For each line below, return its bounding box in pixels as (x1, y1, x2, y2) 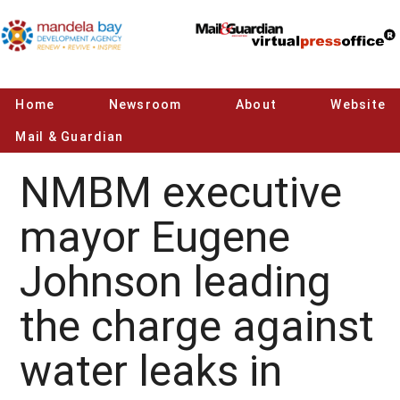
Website (330, 97, 386, 112)
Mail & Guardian (15, 129, 123, 144)
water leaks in (20, 346, 283, 396)
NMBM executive (20, 167, 343, 218)
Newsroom (108, 97, 182, 112)
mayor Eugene (20, 212, 291, 262)
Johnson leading (20, 256, 332, 307)
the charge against (20, 301, 375, 352)
